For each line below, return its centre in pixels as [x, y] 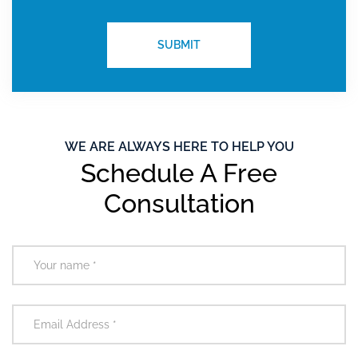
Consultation [179, 203]
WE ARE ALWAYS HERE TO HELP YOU [179, 147]
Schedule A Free [179, 173]
